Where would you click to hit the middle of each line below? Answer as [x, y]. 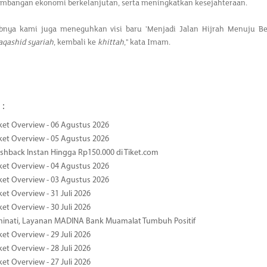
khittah [111, 42]
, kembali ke [76, 42]
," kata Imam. [147, 42]
